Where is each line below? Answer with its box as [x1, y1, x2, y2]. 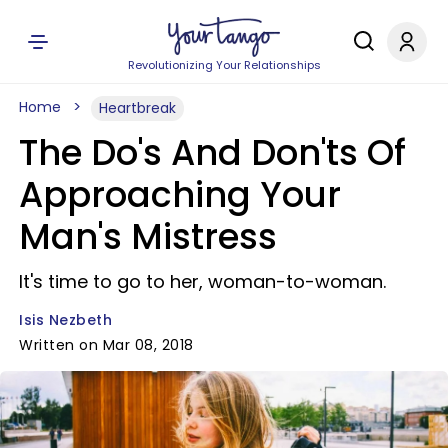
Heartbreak [99, 98, 176, 118]
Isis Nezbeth [19, 310, 112, 330]
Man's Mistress [19, 212, 277, 261]
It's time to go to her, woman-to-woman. [19, 269, 386, 294]
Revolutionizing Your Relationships [127, 57, 321, 73]
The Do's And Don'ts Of [19, 128, 406, 177]
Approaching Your [19, 170, 341, 219]
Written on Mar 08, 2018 [19, 335, 194, 355]
